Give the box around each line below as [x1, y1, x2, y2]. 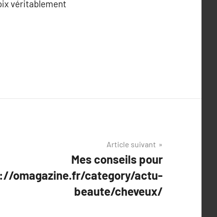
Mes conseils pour [71, 152, 163, 166]
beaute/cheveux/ [74, 184, 163, 198]
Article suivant [107, 139, 156, 149]
